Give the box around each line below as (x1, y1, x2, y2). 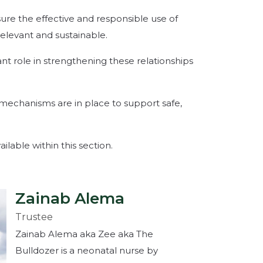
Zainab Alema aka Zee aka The (15, 228, 153, 240)
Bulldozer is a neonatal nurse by (15, 244, 158, 256)
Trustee (15, 211, 53, 222)
